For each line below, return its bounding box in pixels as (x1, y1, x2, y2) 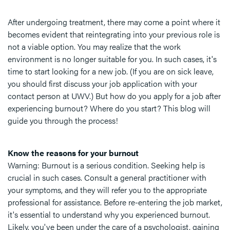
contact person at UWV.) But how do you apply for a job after (8, 90, 221, 102)
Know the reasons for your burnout (8, 147, 139, 159)
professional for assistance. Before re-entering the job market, (8, 196, 222, 208)
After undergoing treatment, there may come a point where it (8, 16, 220, 28)
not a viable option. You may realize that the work (8, 41, 181, 53)
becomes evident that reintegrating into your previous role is (8, 28, 220, 41)
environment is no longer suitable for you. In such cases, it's (8, 53, 217, 65)
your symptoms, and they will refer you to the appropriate (8, 184, 207, 196)
